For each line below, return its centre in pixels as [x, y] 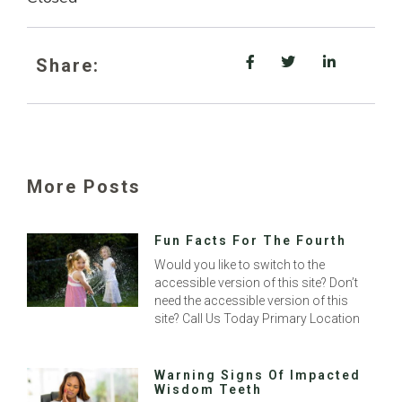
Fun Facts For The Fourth [251, 241]
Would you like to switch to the [240, 265]
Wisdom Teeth [209, 390]
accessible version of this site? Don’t [257, 283]
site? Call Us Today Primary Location [258, 319]
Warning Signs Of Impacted [258, 376]
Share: [68, 66]
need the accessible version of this [252, 301]
